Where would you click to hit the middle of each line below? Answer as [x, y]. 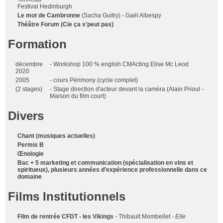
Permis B [31, 145]
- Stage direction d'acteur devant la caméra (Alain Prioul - [127, 89]
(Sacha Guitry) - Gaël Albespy [121, 15]
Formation [38, 44]
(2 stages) [29, 89]
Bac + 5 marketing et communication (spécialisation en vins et [106, 163]
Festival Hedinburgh [45, 6]
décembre [29, 64]
